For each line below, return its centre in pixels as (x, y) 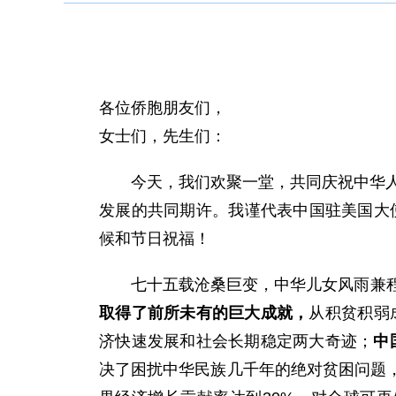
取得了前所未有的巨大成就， (204, 313)
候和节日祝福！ (155, 239)
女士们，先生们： (163, 136)
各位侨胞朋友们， (163, 108)
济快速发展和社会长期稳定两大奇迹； (236, 341)
